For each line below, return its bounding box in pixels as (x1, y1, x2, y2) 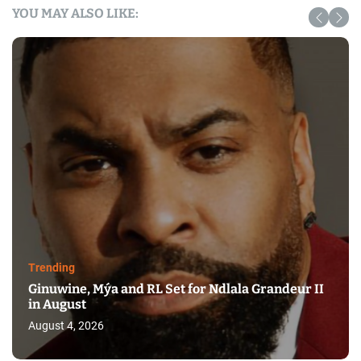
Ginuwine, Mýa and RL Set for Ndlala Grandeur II (28, 281, 324, 297)
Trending (28, 261, 75, 274)
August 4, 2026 (28, 319, 104, 332)
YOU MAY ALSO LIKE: (12, 6, 139, 21)
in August (28, 297, 86, 312)
